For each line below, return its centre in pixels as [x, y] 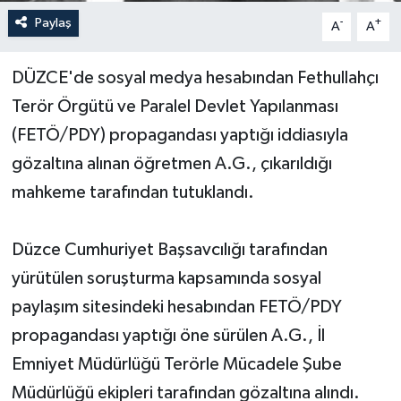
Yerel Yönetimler [109, 42]
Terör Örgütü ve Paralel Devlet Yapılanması [175, 106]
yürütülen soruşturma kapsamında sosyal [166, 278]
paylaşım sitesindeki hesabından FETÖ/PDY [176, 307]
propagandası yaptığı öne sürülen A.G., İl [168, 335]
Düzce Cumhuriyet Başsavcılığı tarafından [169, 249]
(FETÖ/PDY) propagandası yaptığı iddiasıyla [179, 135]
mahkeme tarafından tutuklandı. [132, 192]
